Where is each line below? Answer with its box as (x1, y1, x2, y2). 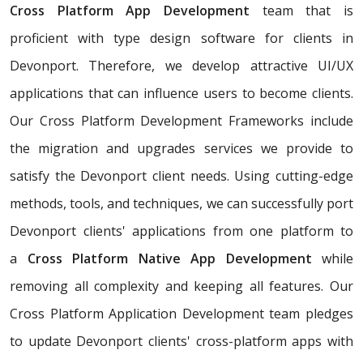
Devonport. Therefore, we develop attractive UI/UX (10, 57, 353, 75)
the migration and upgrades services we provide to (10, 139, 353, 158)
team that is (250, 2, 353, 20)
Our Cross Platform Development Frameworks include (10, 112, 353, 130)
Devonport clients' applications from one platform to (10, 222, 353, 241)
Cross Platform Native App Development (27, 250, 312, 268)
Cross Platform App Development (10, 2, 250, 20)
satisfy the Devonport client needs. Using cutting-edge (10, 167, 353, 186)
